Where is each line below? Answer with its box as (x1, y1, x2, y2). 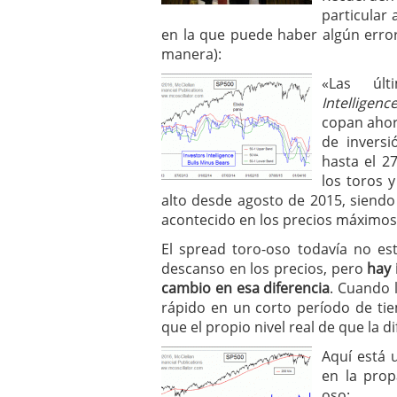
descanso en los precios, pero (161, 259, 368, 278)
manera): (161, 44, 222, 64)
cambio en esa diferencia (161, 278, 331, 298)
